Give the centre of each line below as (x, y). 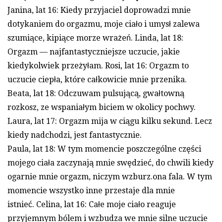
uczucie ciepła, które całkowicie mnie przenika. (97, 79)
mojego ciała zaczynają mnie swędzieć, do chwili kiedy (111, 163)
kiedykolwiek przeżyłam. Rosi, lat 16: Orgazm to (98, 65)
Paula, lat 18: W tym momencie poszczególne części (104, 149)
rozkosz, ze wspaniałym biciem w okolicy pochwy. (102, 107)
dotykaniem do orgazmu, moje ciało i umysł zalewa (104, 24)
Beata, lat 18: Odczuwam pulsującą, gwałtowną (96, 93)
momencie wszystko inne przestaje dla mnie (91, 190)
